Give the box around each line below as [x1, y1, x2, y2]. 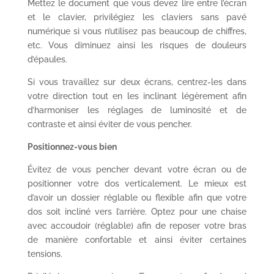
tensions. [27, 249, 62, 259]
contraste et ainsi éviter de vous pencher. [27, 119, 192, 129]
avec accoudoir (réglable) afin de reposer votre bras [27, 221, 247, 231]
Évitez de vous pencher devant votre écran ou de [27, 165, 247, 174]
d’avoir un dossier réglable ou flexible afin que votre [27, 193, 247, 202]
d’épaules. [27, 54, 67, 64]
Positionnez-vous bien [27, 142, 117, 152]
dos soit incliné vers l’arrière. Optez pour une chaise [27, 207, 247, 217]
